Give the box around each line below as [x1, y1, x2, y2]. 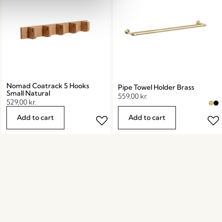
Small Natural [6, 88, 51, 98]
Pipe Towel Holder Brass [118, 82, 195, 92]
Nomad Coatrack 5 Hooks [6, 81, 90, 90]
